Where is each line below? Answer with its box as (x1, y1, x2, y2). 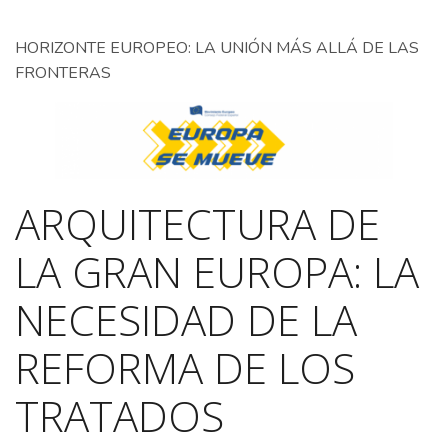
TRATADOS (15, 387, 224, 445)
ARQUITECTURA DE (15, 195, 380, 253)
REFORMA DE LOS (15, 339, 355, 397)
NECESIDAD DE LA (15, 291, 357, 349)
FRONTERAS (15, 62, 111, 84)
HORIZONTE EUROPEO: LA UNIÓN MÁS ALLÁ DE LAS (15, 37, 419, 59)
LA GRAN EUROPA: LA (15, 243, 419, 301)
